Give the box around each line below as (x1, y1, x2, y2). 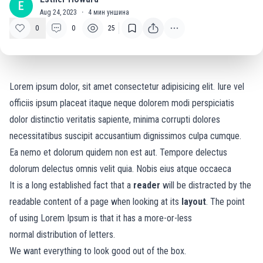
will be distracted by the (160, 180, 251, 191)
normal (9, 229, 36, 240)
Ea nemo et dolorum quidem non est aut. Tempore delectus (9, 147, 227, 158)
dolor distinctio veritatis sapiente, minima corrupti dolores (9, 114, 220, 125)
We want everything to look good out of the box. (9, 245, 186, 257)
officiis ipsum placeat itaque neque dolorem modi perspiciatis (9, 97, 234, 109)
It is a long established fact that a (9, 180, 133, 191)
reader (133, 180, 160, 191)
